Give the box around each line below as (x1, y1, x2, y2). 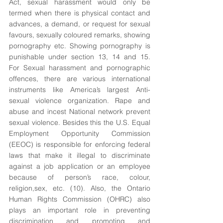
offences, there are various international (9, 74, 150, 83)
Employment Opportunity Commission (9, 129, 150, 138)
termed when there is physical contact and (9, 8, 150, 17)
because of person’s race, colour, (9, 173, 150, 182)
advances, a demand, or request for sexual (9, 19, 150, 28)
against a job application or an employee (9, 162, 150, 171)
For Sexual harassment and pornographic (9, 63, 150, 72)
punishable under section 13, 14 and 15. (9, 52, 150, 61)
